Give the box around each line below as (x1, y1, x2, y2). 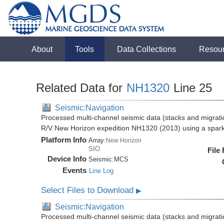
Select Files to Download (41, 185, 136, 195)
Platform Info (41, 135, 87, 144)
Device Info (47, 154, 87, 163)
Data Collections (117, 44, 176, 53)
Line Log (89, 167, 114, 174)
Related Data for (36, 81, 126, 94)
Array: (88, 136, 106, 144)
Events (62, 166, 87, 174)
